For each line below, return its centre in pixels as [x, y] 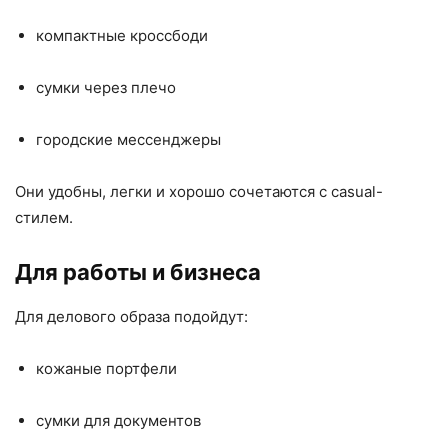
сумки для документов [118, 420]
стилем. [44, 217]
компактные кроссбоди [122, 35]
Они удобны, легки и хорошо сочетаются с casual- [199, 191]
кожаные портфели [106, 368]
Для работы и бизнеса [138, 272]
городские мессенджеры [128, 139]
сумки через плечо [106, 87]
